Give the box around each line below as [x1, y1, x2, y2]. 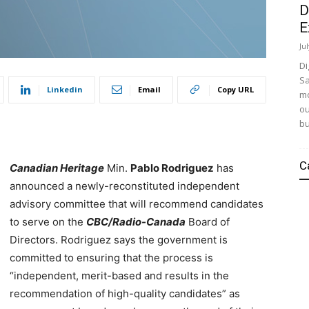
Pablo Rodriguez [130, 161, 214, 175]
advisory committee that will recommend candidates [10, 197, 263, 211]
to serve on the [10, 215, 86, 229]
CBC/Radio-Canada [86, 215, 186, 229]
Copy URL [217, 84, 254, 95]
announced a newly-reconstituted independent [10, 179, 239, 193]
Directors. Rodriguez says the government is [10, 233, 228, 247]
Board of [186, 215, 230, 229]
